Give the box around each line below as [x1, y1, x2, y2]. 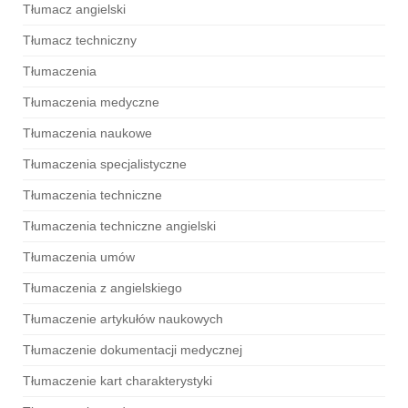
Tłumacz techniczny [23, 32, 137, 47]
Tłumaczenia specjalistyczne [23, 156, 187, 171]
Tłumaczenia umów [23, 249, 135, 264]
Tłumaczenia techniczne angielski [23, 218, 216, 233]
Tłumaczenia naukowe [23, 125, 152, 140]
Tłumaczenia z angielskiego [23, 280, 182, 295]
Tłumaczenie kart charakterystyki [23, 372, 212, 388]
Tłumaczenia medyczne [23, 94, 159, 109]
